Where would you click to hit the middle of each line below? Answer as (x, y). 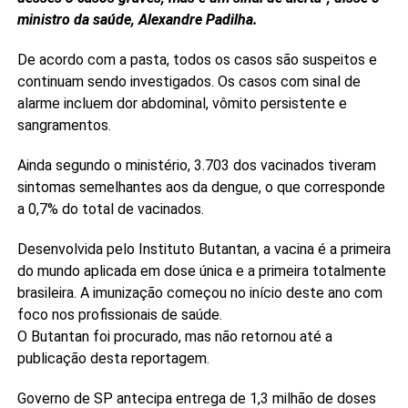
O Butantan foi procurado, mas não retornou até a (174, 337)
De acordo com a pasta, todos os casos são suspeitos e (197, 60)
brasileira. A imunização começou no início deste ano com (199, 293)
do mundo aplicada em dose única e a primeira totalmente (201, 271)
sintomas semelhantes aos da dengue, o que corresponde (201, 187)
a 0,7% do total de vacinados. (110, 209)
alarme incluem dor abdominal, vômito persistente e (182, 103)
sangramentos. (64, 125)
